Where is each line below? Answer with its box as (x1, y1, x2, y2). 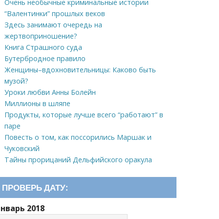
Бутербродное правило (4, 53, 86, 63)
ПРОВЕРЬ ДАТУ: (2, 181, 68, 193)
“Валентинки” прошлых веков (4, 8, 105, 18)
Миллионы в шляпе (4, 98, 70, 108)
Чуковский (4, 143, 40, 153)
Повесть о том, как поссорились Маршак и (4, 132, 152, 142)
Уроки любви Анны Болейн (4, 87, 96, 97)
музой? (4, 76, 28, 86)
